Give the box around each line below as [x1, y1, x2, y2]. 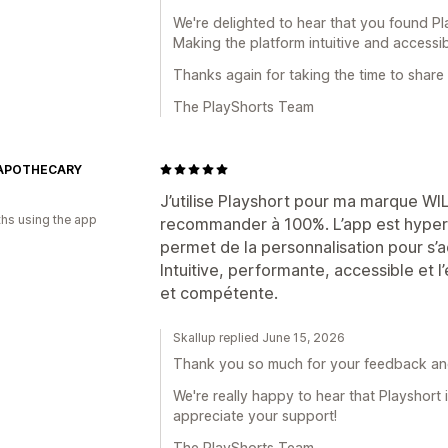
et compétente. [160, 282, 278, 303]
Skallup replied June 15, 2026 [173, 329, 345, 345]
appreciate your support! [173, 406, 337, 424]
